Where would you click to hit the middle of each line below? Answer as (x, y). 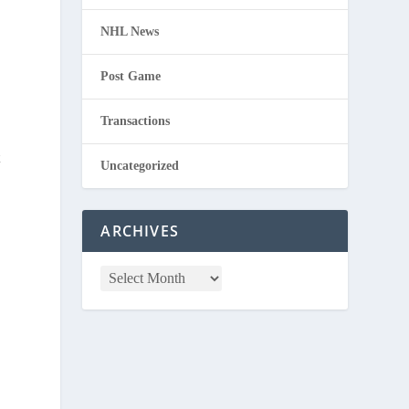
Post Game (131, 76)
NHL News (130, 31)
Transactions (136, 121)
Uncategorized (140, 165)
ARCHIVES (140, 231)
